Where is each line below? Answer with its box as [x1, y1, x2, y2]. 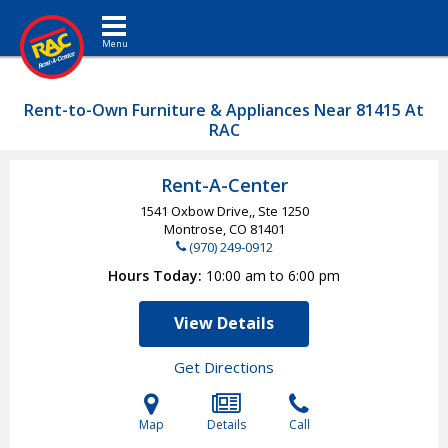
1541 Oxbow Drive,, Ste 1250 [139, 202, 309, 220]
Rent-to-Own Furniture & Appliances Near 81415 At [24, 99, 424, 121]
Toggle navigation [113, 5, 180, 24]
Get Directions [174, 357, 274, 377]
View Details [174, 312, 274, 334]
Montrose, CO [163, 220, 250, 238]
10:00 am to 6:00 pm [206, 266, 340, 285]
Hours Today [108, 266, 198, 285]
